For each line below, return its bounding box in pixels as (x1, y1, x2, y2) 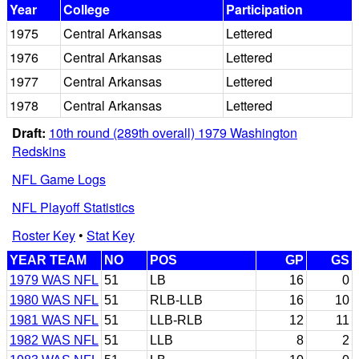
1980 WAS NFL (10, 292, 99, 307)
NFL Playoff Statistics (12, 197, 135, 216)
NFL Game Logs (12, 169, 106, 188)
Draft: (12, 123, 46, 142)
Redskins (12, 141, 66, 160)
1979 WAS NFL (10, 272, 99, 287)
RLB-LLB (150, 292, 203, 307)
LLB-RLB (150, 313, 203, 327)
